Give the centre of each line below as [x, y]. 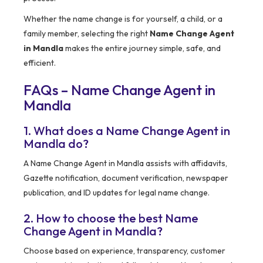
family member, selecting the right [87, 34]
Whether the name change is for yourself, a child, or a [123, 19]
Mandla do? [56, 144]
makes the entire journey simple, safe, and [142, 48]
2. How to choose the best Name [111, 218]
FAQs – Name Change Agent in [119, 90]
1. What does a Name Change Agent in [127, 131]
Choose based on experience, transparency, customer [124, 251]
